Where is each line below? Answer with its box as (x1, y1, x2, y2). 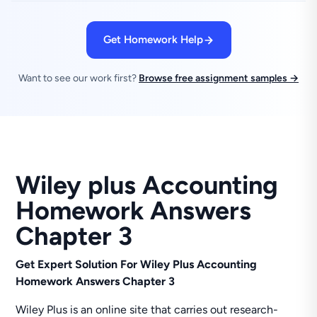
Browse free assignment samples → (139, 72, 299, 84)
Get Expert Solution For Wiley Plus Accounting (16, 258, 258, 271)
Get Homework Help (103, 33, 203, 46)
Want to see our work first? (18, 72, 139, 84)
